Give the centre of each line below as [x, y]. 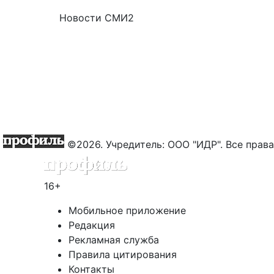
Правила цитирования [123, 254]
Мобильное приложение [127, 210]
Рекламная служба [114, 240]
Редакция [92, 225]
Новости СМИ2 [97, 17]
